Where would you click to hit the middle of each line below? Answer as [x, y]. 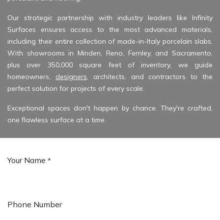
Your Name [27, 160]
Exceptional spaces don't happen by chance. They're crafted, [110, 108]
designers [71, 77]
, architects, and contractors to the [150, 77]
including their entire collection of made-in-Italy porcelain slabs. [110, 41]
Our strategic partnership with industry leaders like [100, 18]
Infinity [202, 18]
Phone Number [35, 205]
